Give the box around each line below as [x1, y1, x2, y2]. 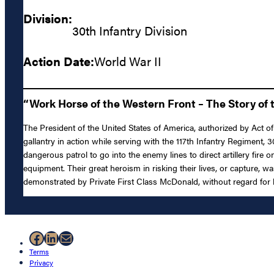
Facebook [29, 227, 92, 248]
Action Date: [23, 52, 94, 70]
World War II [94, 52, 161, 70]
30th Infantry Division [72, 21, 187, 39]
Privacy [29, 256, 53, 268]
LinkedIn [43, 227, 100, 248]
